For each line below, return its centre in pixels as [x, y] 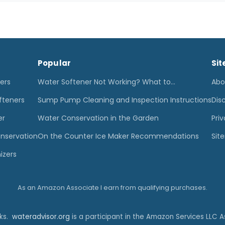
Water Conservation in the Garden [98, 118]
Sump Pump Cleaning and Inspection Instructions [124, 100]
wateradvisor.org [41, 217]
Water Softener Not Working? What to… [106, 82]
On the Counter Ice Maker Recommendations [118, 136]
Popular [54, 63]
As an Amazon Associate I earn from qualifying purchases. [113, 188]
